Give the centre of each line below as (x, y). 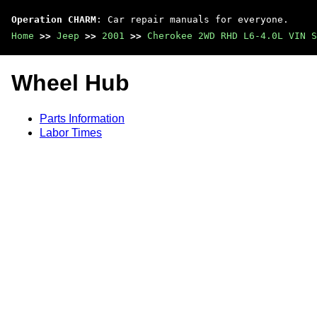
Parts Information (82, 118)
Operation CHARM (54, 19)
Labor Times (71, 132)
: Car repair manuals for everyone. (192, 19)
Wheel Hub (70, 83)
